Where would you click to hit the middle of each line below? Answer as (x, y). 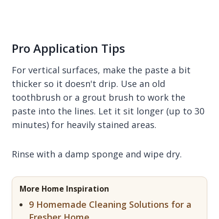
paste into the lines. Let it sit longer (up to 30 (108, 111)
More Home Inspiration (64, 188)
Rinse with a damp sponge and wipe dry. (97, 154)
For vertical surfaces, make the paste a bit (101, 70)
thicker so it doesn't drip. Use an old (88, 83)
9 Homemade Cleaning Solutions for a (110, 204)
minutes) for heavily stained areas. (84, 124)
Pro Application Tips (68, 48)
